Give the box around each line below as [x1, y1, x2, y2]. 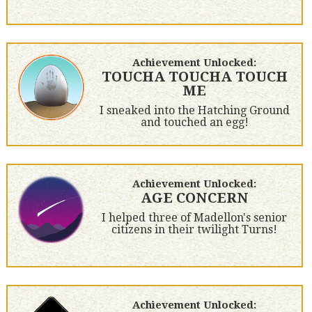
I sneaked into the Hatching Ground [99, 104, 290, 118]
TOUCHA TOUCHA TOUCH [101, 68, 288, 86]
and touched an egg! [140, 116, 249, 130]
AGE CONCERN [140, 189, 249, 207]
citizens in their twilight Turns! [111, 223, 278, 237]
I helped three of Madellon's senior [102, 211, 288, 225]
